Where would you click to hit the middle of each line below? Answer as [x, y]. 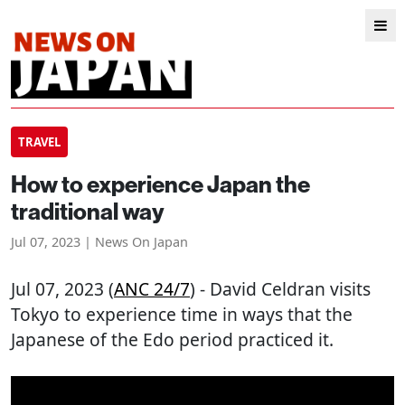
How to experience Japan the [160, 184]
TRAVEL [39, 142]
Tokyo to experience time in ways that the [182, 314]
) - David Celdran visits [280, 289]
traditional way [88, 211]
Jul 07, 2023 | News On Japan [99, 242]
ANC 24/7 [152, 289]
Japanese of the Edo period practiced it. [172, 339]
